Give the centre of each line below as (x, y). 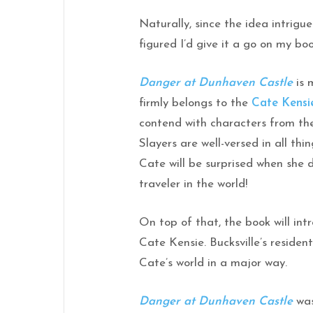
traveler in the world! (194, 184)
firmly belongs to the (196, 103)
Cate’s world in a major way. (213, 263)
